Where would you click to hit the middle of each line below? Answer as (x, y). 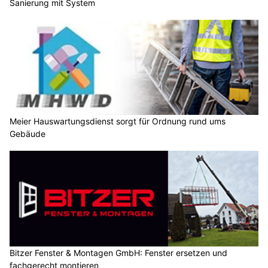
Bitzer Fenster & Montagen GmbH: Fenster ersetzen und (118, 252)
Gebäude (28, 134)
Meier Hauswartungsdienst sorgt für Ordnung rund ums (118, 121)
